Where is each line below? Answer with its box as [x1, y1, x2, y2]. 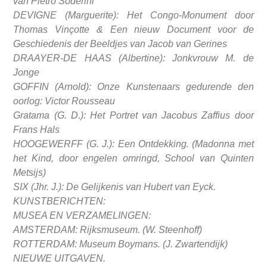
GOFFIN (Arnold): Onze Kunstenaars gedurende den [13, 82, 254, 92]
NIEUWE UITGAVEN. [13, 253, 106, 264]
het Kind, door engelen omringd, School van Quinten [13, 153, 254, 164]
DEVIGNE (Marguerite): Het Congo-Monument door [13, 10, 254, 21]
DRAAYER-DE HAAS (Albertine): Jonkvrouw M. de [13, 53, 254, 64]
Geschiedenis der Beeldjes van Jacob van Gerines [13, 39, 228, 49]
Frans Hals [13, 125, 60, 135]
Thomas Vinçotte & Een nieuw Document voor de [13, 24, 254, 35]
